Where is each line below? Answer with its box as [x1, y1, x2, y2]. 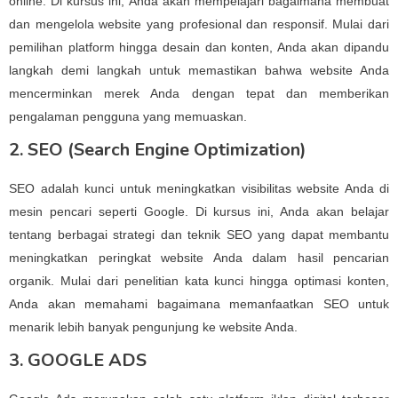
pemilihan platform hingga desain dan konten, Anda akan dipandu [9, 40, 389, 54]
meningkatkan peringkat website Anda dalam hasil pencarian [9, 251, 389, 265]
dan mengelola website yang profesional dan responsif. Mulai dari [9, 17, 389, 31]
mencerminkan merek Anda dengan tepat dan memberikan [9, 86, 389, 100]
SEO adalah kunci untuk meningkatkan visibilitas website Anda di [9, 181, 389, 195]
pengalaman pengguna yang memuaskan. [9, 109, 247, 123]
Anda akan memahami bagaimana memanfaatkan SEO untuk [9, 297, 389, 311]
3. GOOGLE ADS [9, 348, 147, 372]
